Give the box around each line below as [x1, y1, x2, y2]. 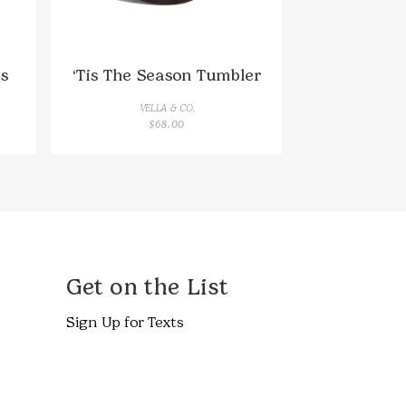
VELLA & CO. [138, 101, 194, 114]
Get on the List [64, 273, 228, 300]
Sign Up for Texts [64, 313, 183, 331]
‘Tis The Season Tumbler [71, 64, 261, 85]
